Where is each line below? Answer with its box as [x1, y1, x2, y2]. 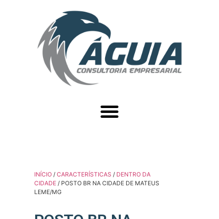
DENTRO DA [116, 171, 151, 178]
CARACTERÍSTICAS [57, 171, 111, 178]
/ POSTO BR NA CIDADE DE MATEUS [56, 179, 159, 187]
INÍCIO [34, 171, 52, 178]
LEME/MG [34, 188, 62, 196]
